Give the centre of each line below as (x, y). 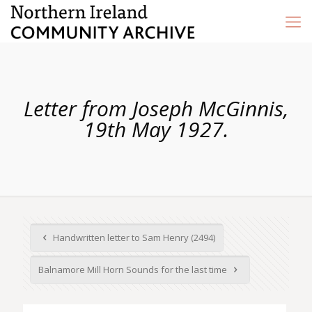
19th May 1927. (156, 129)
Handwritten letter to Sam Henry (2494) (133, 237)
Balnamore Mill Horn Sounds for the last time (134, 270)
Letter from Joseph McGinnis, (156, 108)
